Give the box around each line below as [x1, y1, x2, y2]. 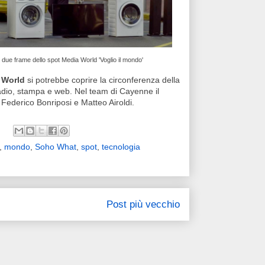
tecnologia [102, 142, 140, 151]
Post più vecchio [106, 199, 180, 210]
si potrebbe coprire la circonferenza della [25, 75, 180, 85]
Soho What [35, 142, 76, 151]
